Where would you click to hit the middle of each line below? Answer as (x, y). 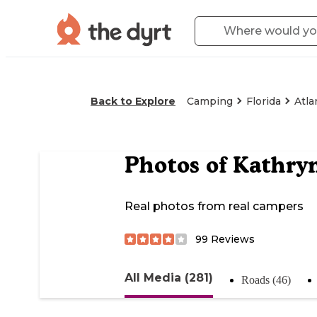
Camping (210, 101)
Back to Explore (133, 101)
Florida (264, 101)
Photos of (179, 165)
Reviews (231, 239)
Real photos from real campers (214, 207)
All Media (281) (169, 277)
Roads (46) (266, 279)
